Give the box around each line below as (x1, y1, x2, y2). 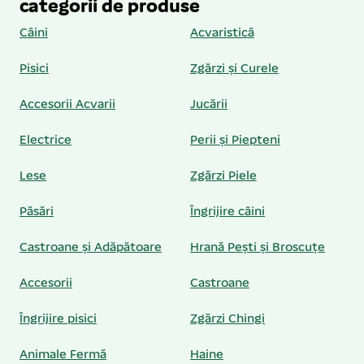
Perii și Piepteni (190, 134, 280, 148)
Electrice (19, 134, 71, 148)
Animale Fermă (19, 349, 106, 362)
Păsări (19, 206, 54, 219)
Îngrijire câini (190, 206, 265, 219)
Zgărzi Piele (190, 170, 257, 184)
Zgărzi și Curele (190, 63, 279, 76)
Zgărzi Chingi (190, 313, 265, 327)
